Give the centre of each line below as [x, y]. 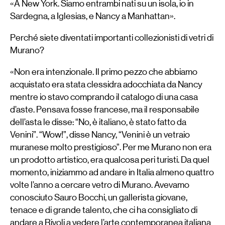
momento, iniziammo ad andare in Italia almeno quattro [112, 172]
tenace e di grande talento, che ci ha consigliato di [104, 210]
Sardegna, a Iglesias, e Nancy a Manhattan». [93, 16]
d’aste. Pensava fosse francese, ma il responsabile [105, 109]
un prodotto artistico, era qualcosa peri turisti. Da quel [110, 159]
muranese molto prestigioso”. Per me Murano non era [111, 147]
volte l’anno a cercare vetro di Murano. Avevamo [100, 185]
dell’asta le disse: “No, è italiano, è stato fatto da [98, 122]
